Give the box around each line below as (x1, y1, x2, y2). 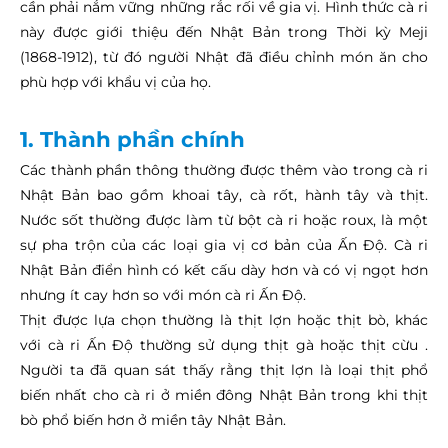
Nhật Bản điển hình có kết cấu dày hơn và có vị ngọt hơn (20, 260, 428, 279)
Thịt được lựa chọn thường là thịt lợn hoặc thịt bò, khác (20, 310, 428, 329)
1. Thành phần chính (20, 125, 245, 152)
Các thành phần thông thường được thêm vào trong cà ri (20, 160, 428, 179)
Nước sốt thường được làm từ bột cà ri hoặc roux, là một (20, 210, 428, 229)
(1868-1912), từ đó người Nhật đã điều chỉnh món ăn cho (20, 47, 428, 66)
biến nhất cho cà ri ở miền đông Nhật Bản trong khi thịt (20, 385, 428, 404)
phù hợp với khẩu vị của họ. (20, 72, 211, 91)
